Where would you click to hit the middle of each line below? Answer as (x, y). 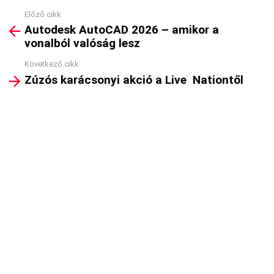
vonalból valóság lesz (82, 43)
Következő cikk (52, 64)
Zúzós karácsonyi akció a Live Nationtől (134, 80)
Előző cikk (43, 14)
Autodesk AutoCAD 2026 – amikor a (122, 30)
